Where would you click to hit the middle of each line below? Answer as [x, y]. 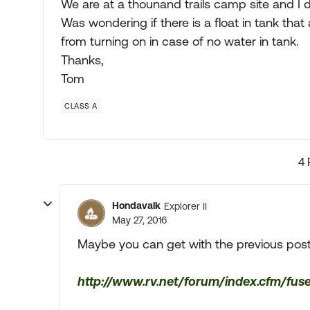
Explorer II [185, 206]
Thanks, [82, 60]
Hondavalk [136, 206]
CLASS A [81, 106]
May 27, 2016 [139, 220]
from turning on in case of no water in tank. [180, 41]
